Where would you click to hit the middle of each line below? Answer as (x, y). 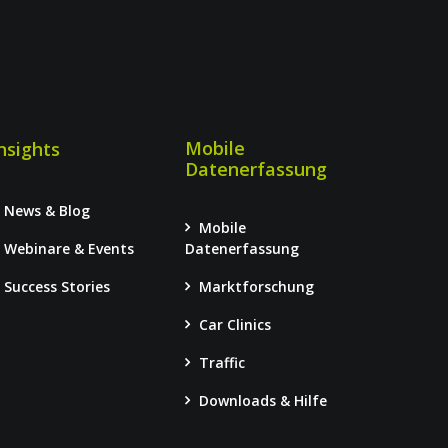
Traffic (221, 362)
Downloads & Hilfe (262, 400)
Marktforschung (256, 286)
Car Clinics (234, 324)
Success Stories (56, 286)
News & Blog (46, 210)
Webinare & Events (68, 248)
